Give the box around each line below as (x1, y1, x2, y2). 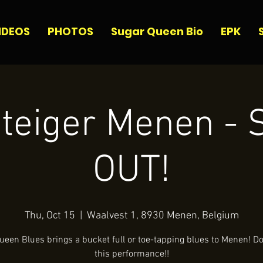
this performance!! (94, 248, 169, 260)
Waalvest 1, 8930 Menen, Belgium (86, 210, 239, 222)
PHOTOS (48, 24, 93, 39)
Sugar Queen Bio (111, 24, 203, 39)
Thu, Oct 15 (24, 210, 75, 222)
